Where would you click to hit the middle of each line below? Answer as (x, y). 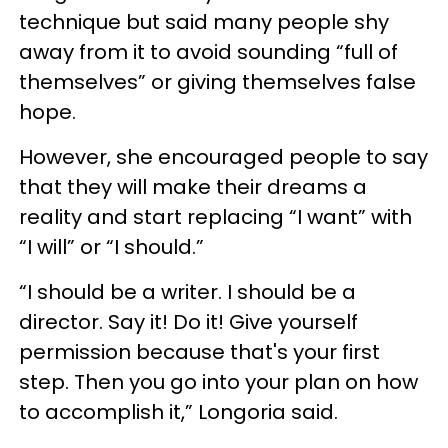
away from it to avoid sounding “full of (208, 52)
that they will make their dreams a (193, 187)
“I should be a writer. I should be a (187, 292)
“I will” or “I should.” (111, 247)
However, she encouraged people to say (223, 157)
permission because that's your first (199, 352)
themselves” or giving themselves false (217, 82)
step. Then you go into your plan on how (218, 382)
